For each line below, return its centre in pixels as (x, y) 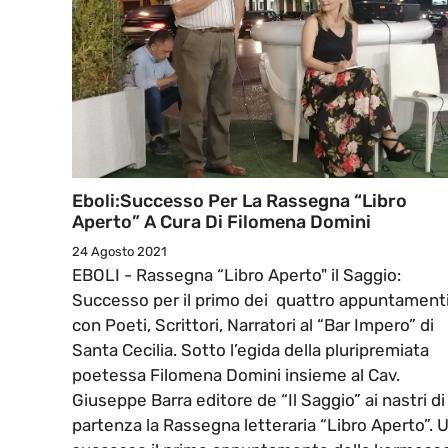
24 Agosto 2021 (119, 252)
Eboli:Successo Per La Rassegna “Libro (239, 201)
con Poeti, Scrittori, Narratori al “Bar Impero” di (253, 325)
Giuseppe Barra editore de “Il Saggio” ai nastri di (258, 400)
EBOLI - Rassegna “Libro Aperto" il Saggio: (236, 275)
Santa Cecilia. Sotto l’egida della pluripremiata (250, 350)
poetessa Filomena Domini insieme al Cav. (236, 375)
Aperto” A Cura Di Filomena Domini (221, 222)
